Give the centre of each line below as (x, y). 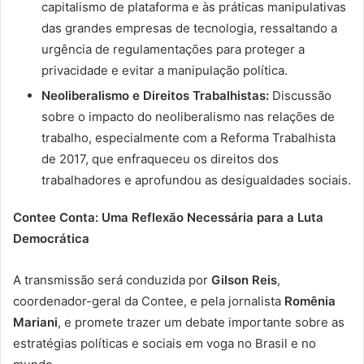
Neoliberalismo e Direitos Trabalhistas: (155, 95)
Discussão (300, 95)
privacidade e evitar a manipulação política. (165, 70)
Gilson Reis (244, 279)
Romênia (310, 301)
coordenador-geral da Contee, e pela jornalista (149, 301)
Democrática (51, 238)
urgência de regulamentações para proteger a (173, 49)
